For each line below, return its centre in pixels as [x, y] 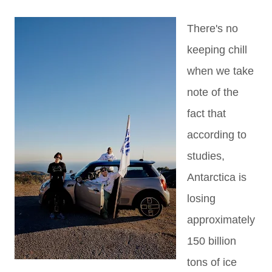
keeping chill [217, 50]
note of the [213, 92]
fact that [206, 114]
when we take [220, 71]
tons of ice [212, 262]
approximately [221, 220]
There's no [212, 29]
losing [201, 199]
